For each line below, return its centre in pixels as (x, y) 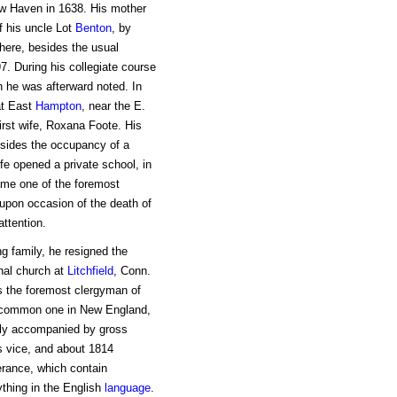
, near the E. (113, 106)
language (127, 388)
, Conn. (132, 271)
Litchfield (90, 271)
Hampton (58, 106)
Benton (93, 28)
